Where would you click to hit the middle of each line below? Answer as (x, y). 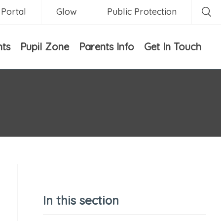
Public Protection (142, 12)
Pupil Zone (45, 47)
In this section (81, 200)
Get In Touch (173, 47)
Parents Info (107, 47)
